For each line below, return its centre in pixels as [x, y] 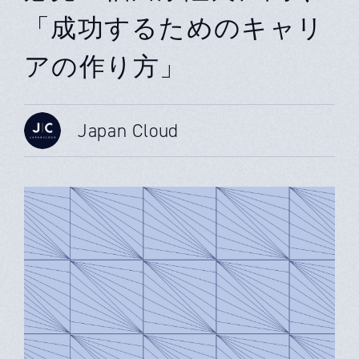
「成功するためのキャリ [174, 28]
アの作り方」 [105, 66]
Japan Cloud [128, 130]
